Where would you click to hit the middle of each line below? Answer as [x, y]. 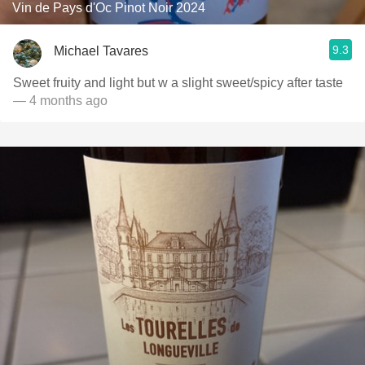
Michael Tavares [101, 51]
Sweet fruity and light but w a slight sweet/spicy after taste [178, 83]
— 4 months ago [60, 101]
